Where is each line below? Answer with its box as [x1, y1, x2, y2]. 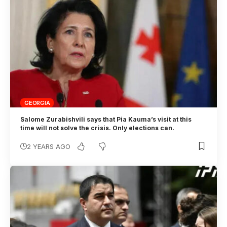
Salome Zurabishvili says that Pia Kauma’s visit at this [20, 115, 192, 123]
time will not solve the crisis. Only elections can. [20, 124, 178, 132]
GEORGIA [24, 99, 50, 106]
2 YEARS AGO [27, 142, 71, 150]
